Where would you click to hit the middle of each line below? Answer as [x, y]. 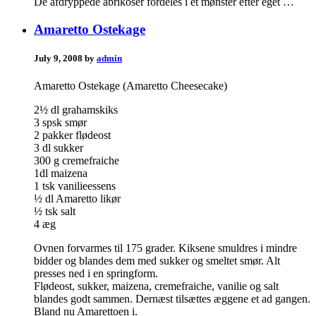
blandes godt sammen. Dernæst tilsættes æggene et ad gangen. [172, 299]
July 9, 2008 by [65, 59]
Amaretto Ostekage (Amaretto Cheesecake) [130, 86]
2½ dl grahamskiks [76, 110]
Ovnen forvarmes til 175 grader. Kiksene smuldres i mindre [165, 248]
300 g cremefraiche [77, 161]
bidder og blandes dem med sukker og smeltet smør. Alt [157, 261]
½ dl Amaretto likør [77, 199]
